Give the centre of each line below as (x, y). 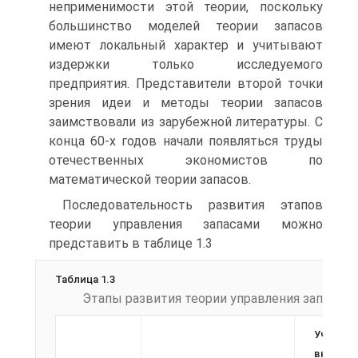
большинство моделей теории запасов (186, 26)
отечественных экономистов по (186, 160)
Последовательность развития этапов (193, 205)
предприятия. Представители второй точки (186, 84)
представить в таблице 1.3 (131, 243)
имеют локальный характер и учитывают (186, 45)
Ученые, (334, 334)
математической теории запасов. (150, 179)
